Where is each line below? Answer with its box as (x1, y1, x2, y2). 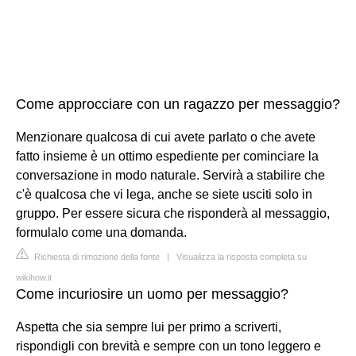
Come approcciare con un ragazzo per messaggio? (16, 96, 340, 112)
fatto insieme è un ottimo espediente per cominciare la (16, 149, 319, 163)
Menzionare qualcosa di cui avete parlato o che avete (16, 130, 315, 144)
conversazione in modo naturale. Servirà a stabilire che (16, 168, 325, 182)
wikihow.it (16, 273, 52, 282)
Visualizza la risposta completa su (176, 252, 307, 261)
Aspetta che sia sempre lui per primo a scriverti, (16, 320, 281, 334)
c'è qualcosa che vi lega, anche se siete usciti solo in (16, 188, 312, 201)
